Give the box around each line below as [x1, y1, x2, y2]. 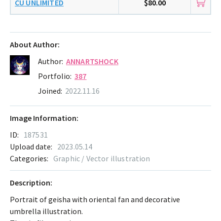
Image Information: [10, 113, 78, 123]
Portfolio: [38, 71, 72, 81]
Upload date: [10, 142, 52, 152]
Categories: [10, 153, 48, 164]
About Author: [10, 39, 60, 50]
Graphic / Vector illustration [53, 153, 150, 164]
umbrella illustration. [10, 206, 83, 217]
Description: [10, 178, 52, 188]
